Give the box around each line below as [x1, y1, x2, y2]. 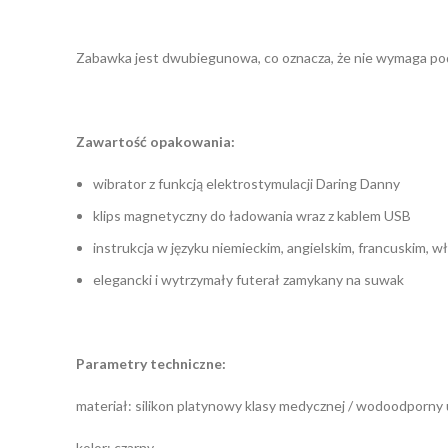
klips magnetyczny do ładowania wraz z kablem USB [93, 206, 411, 224]
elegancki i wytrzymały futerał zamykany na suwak [93, 270, 404, 288]
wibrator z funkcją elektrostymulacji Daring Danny [93, 174, 400, 192]
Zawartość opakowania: [76, 132, 235, 150]
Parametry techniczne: [76, 354, 226, 372]
